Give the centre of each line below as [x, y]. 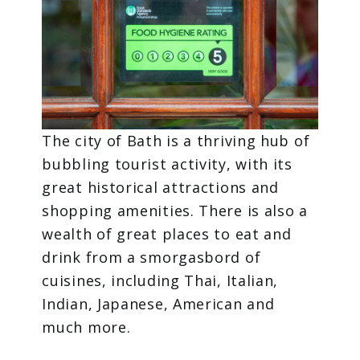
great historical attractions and [160, 188]
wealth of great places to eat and [167, 234]
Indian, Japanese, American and [158, 304]
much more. [89, 327]
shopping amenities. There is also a [175, 211]
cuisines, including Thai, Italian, [160, 281]
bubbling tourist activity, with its [167, 164]
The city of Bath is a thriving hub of [176, 141]
